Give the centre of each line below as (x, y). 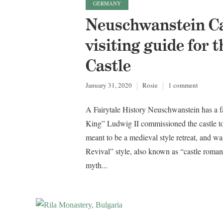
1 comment (183, 85)
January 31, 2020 (109, 85)
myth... (97, 165)
